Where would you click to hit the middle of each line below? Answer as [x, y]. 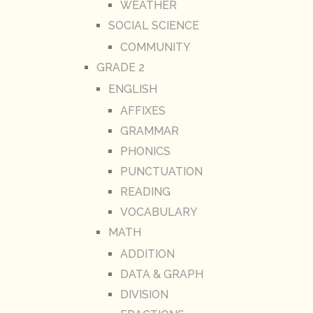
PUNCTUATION [161, 171]
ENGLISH [132, 89]
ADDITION [147, 254]
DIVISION [144, 294]
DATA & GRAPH [161, 274]
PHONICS [145, 151]
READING [145, 191]
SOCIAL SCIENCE [153, 25]
